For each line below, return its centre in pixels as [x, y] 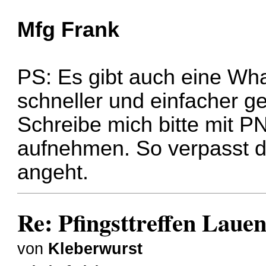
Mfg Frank [69, 30]
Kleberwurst [96, 248]
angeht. [53, 172]
